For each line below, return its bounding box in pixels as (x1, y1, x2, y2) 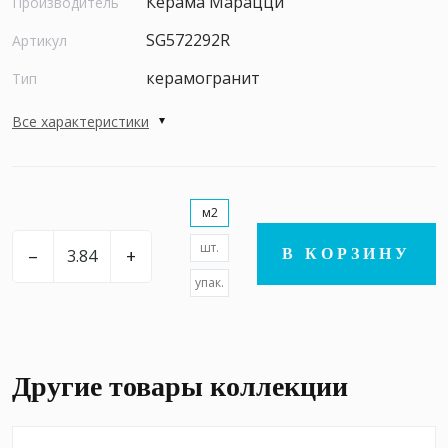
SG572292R (146, 28, 230, 51)
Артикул (12, 30, 67, 50)
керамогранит (146, 66, 260, 89)
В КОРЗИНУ (282, 244, 411, 262)
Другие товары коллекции (12, 370, 348, 402)
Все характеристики (12, 111, 149, 131)
